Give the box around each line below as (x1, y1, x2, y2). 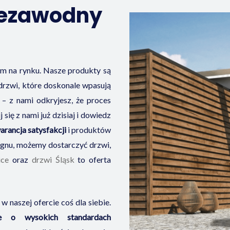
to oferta (74, 154, 111, 164)
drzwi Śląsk (31, 154, 74, 164)
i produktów (67, 124, 111, 135)
